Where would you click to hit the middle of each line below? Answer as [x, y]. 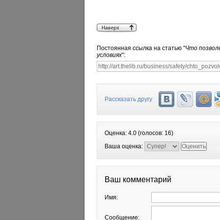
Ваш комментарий [138, 179]
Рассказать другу [128, 99]
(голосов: [151, 133]
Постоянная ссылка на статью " [141, 48]
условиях [109, 55]
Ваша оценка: [124, 146]
